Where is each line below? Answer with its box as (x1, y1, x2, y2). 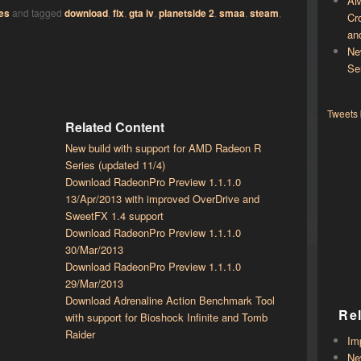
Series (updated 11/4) (64, 156, 165, 172)
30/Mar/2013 (64, 241, 123, 257)
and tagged (9, 5, 64, 19)
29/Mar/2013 (64, 275, 123, 291)
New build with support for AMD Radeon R (64, 139, 261, 156)
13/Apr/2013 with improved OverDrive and (64, 190, 259, 206)
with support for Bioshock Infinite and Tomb (64, 309, 268, 325)
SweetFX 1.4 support (64, 207, 164, 223)
